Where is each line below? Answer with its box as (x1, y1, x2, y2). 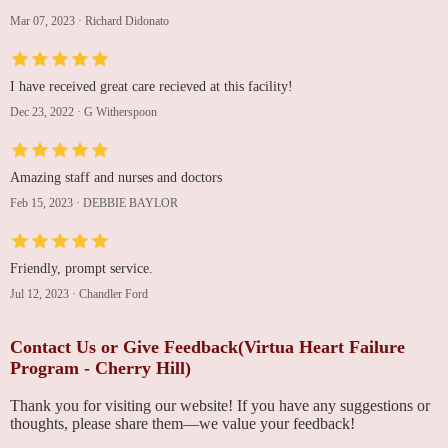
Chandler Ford (79, 286, 148, 301)
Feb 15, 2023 (10, 195, 73, 210)
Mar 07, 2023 (10, 13, 75, 28)
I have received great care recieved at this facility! (10, 78, 293, 94)
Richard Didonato (85, 13, 169, 28)
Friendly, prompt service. (10, 260, 153, 276)
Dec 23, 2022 (10, 104, 74, 119)
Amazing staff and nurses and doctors (10, 169, 222, 185)
